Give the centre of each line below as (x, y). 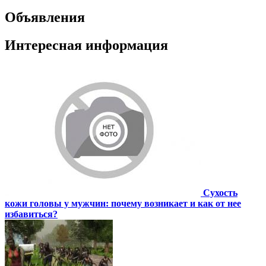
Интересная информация (86, 45)
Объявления (45, 17)
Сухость (220, 192)
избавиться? (31, 214)
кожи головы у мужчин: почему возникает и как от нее (123, 203)
